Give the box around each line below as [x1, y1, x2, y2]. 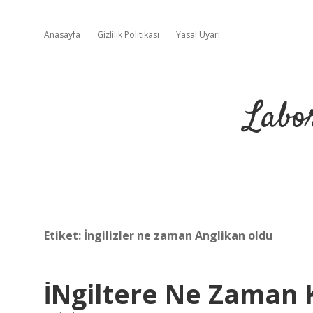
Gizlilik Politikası [97, 29, 159, 41]
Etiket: [44, 228, 84, 243]
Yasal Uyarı [176, 29, 220, 41]
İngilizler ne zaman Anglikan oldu [84, 228, 272, 243]
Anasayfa [44, 29, 80, 41]
